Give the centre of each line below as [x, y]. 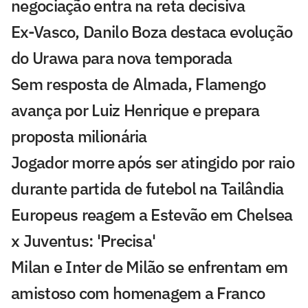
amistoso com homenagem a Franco [138, 293]
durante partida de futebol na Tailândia [147, 189]
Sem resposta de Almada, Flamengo [139, 84]
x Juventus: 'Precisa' [84, 241]
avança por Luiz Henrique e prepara [135, 110]
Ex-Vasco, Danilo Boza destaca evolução [152, 32]
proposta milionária [79, 136]
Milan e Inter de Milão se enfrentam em [150, 267]
